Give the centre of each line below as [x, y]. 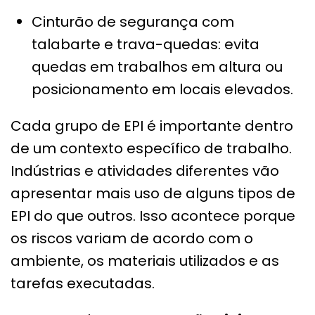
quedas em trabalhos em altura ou [157, 67]
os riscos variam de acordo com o [132, 239]
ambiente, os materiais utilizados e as [145, 261]
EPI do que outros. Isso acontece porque [153, 216]
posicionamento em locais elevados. [162, 90]
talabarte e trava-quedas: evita [146, 45]
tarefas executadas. [83, 284]
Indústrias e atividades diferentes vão [145, 171]
